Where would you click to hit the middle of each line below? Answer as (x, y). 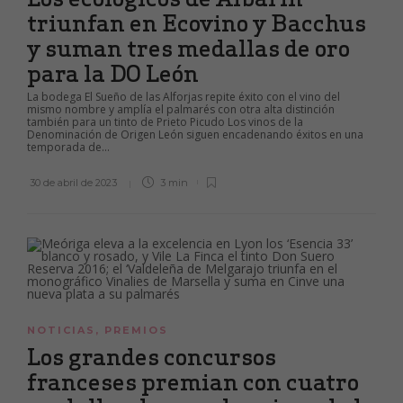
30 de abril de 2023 (73, 183)
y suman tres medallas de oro (188, 48)
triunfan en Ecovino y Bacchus (197, 23)
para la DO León (115, 73)
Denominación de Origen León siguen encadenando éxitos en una (195, 134)
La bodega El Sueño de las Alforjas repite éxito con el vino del (184, 97)
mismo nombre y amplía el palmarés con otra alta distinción (181, 109)
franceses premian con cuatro (193, 382)
